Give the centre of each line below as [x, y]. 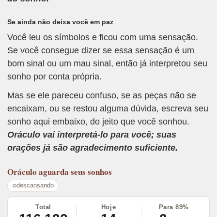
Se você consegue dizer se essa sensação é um [101, 50]
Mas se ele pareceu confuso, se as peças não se [102, 96]
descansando [35, 186]
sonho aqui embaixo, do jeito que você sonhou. [98, 122]
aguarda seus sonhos [75, 172]
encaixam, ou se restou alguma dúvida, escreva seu [108, 109]
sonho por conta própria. [54, 76]
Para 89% [174, 207]
